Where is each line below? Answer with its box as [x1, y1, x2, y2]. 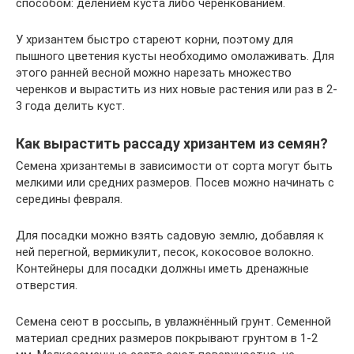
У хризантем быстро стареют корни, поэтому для [16, 32, 293, 47]
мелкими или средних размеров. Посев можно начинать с [16, 175, 334, 190]
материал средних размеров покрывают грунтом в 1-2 [16, 330, 318, 345]
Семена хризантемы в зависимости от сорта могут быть [16, 158, 333, 173]
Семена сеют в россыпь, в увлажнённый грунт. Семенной [16, 314, 331, 329]
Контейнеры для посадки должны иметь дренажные [16, 261, 309, 276]
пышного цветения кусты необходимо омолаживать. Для [16, 48, 334, 63]
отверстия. [16, 277, 77, 292]
